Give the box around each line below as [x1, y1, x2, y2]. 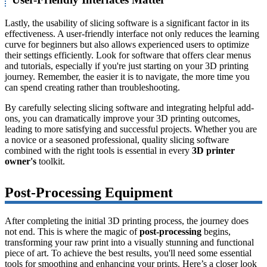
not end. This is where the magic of [5, 226, 139, 237]
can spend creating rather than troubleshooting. [5, 82, 180, 92]
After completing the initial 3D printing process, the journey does [5, 215, 249, 226]
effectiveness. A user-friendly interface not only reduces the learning [5, 28, 259, 39]
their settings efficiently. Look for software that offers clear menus [5, 49, 251, 60]
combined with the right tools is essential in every [5, 145, 192, 156]
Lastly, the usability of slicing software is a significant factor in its [5, 17, 249, 28]
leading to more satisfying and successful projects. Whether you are [5, 123, 257, 134]
